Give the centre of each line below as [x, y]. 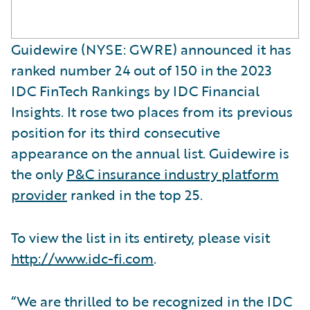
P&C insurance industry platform [173, 173]
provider [39, 194]
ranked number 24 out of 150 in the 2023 [142, 70]
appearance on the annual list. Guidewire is [150, 153]
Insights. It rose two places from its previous [152, 111]
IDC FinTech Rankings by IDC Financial [135, 90]
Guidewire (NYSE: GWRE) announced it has [151, 49]
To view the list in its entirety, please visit [140, 237]
